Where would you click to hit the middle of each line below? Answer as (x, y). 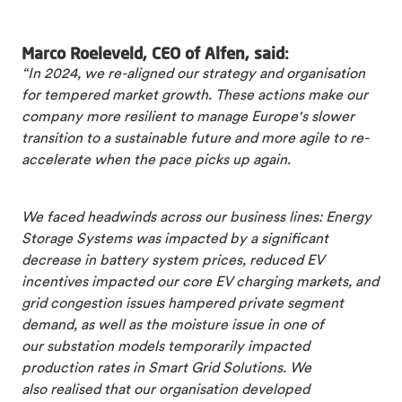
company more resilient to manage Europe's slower (188, 117)
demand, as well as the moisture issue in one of (173, 325)
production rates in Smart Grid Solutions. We (166, 368)
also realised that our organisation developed (166, 390)
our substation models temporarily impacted (166, 347)
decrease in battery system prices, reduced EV (173, 261)
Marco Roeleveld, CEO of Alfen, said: (155, 52)
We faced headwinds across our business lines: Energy (197, 218)
